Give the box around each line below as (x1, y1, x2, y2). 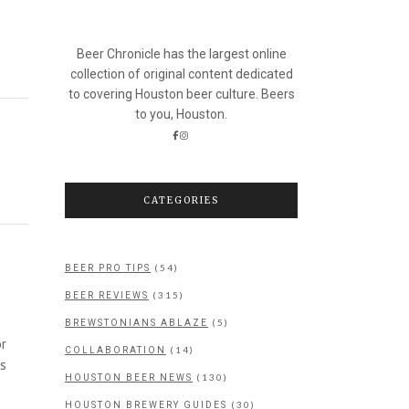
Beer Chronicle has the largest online (76, 47, 287, 61)
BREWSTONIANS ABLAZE (65, 318, 208, 328)
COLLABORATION (65, 345, 166, 355)
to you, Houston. (135, 107, 227, 121)
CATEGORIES (143, 194, 219, 206)
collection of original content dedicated (69, 67, 293, 81)
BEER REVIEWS (65, 290, 149, 300)
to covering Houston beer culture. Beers (68, 87, 295, 101)
